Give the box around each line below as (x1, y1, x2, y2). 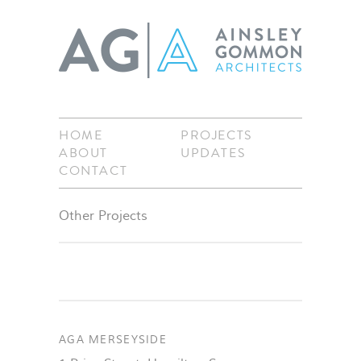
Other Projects (59, 208, 147, 224)
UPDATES (180, 144, 247, 162)
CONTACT (59, 162, 128, 180)
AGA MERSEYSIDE (59, 334, 167, 346)
